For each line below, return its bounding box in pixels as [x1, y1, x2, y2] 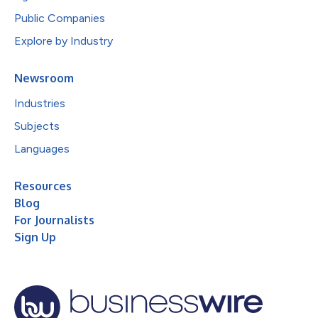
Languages [14, 141, 70, 155]
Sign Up [14, 229, 56, 244]
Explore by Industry [14, 33, 113, 48]
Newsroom [14, 70, 74, 85]
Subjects [14, 119, 60, 133]
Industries [14, 96, 65, 110]
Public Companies [14, 11, 105, 25]
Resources [14, 178, 72, 193]
